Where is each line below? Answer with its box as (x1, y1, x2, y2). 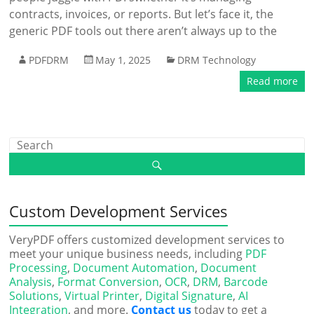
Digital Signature (145, 288, 233, 303)
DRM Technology (177, 53, 257, 67)
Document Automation (73, 260, 196, 275)
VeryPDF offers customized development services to (9, 232, 285, 247)
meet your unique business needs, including (9, 246, 246, 261)
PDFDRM (29, 53, 69, 67)
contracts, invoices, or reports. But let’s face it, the (9, 6, 274, 22)
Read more (246, 74, 298, 88)
